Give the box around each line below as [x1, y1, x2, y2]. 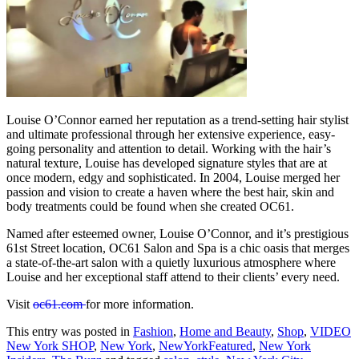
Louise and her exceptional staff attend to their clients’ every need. [6, 270, 340, 284]
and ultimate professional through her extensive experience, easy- [6, 127, 335, 142]
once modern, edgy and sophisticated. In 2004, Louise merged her [6, 171, 340, 185]
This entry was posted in [6, 325, 133, 339]
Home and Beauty [179, 325, 271, 339]
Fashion [133, 325, 173, 339]
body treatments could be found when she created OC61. [6, 200, 294, 214]
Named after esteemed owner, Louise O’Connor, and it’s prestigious [6, 227, 349, 241]
